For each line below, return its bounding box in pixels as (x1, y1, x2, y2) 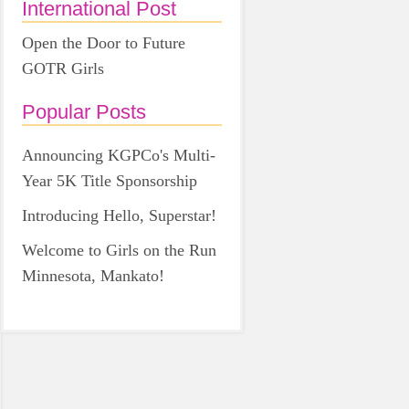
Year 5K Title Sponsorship (22, 171, 197, 190)
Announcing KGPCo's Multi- (22, 145, 215, 164)
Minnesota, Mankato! (22, 266, 164, 285)
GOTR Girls (22, 58, 104, 78)
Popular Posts (22, 100, 146, 123)
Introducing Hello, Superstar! (22, 205, 216, 225)
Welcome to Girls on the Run (22, 240, 216, 259)
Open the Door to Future (22, 33, 185, 52)
